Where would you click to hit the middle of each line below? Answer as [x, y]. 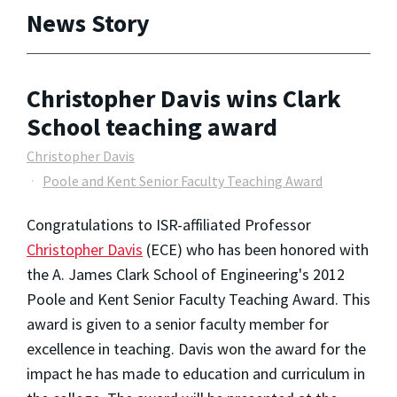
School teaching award [152, 127]
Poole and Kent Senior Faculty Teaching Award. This [198, 300]
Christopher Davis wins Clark [184, 99]
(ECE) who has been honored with [256, 250]
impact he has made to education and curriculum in [196, 374]
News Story [88, 23]
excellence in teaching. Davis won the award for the [196, 349]
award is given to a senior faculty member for [178, 324]
